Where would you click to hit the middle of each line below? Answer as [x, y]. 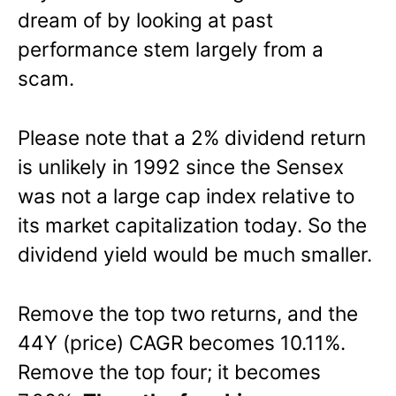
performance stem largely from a [171, 49]
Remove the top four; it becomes [169, 371]
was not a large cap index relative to [186, 195]
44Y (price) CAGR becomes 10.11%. [182, 342]
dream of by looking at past [145, 19]
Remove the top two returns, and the [188, 313]
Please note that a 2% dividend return [192, 137]
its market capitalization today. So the [192, 225]
